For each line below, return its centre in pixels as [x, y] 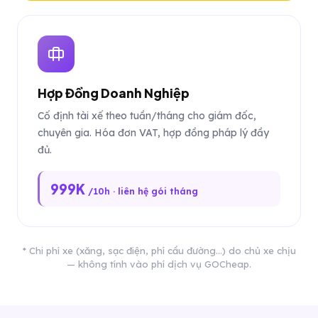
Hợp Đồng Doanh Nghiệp [114, 93]
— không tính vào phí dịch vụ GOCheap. [159, 264]
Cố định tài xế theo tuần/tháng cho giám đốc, [147, 116]
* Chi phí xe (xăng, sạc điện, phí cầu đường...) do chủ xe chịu [159, 251]
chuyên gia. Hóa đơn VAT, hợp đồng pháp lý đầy [153, 133]
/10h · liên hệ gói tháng [143, 191]
